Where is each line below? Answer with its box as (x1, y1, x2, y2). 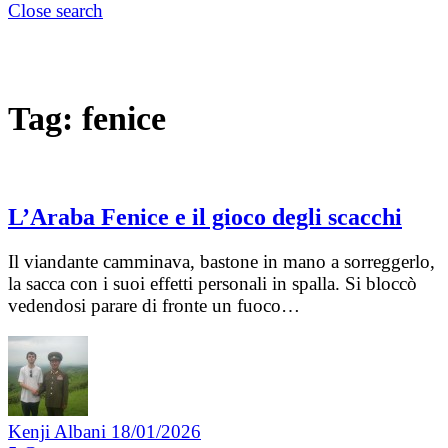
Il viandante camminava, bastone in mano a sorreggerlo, (8, 251, 435, 273)
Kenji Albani (8, 421, 111, 443)
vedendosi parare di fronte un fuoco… (8, 295, 300, 317)
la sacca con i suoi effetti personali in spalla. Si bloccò (8, 273, 417, 295)
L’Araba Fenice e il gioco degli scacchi (8, 204, 402, 231)
